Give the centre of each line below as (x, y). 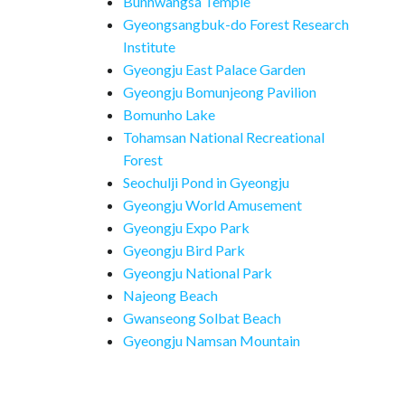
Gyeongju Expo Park (186, 227)
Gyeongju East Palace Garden (214, 69)
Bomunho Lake (169, 114)
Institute (149, 47)
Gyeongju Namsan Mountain (212, 340)
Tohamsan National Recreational (224, 137)
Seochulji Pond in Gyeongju (206, 182)
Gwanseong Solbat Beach (202, 318)
